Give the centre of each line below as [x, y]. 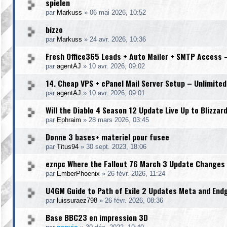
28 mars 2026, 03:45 [119, 120]
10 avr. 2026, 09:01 [117, 93]
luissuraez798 [77, 200]
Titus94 [68, 147]
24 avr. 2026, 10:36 [118, 39]
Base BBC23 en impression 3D [97, 217]
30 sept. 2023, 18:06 [116, 147]
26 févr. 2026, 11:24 [136, 174]
